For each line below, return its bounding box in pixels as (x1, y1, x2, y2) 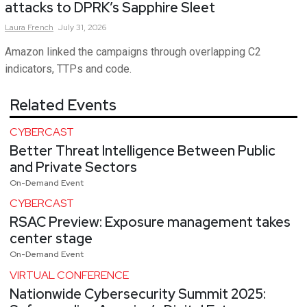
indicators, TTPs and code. (5, 62, 132, 75)
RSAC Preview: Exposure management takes (10, 213, 291, 231)
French (27, 21, 53, 33)
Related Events (10, 95, 116, 115)
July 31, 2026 (58, 21, 106, 33)
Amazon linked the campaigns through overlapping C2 (5, 45, 261, 58)
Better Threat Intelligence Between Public (10, 141, 275, 160)
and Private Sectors (10, 158, 137, 176)
